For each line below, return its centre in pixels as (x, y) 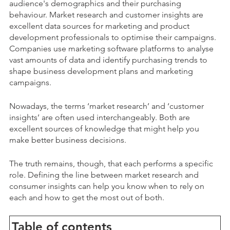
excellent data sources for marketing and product (99, 26)
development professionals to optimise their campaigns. (113, 37)
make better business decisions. (69, 140)
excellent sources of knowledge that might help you (104, 129)
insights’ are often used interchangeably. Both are (100, 117)
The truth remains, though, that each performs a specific (111, 164)
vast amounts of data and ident (65, 60)
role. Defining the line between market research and (104, 175)
